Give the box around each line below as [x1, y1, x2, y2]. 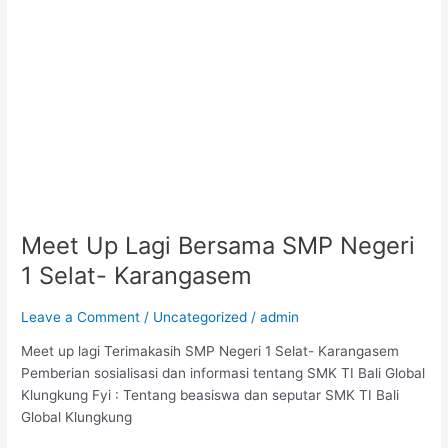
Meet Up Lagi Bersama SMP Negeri [21, 230, 416, 260]
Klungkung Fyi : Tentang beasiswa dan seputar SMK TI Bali [21, 387, 400, 404]
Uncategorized [153, 308, 248, 325]
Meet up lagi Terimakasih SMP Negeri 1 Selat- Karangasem [21, 343, 400, 360]
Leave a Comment [21, 308, 141, 325]
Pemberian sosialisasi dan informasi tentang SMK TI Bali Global [21, 365, 426, 382]
